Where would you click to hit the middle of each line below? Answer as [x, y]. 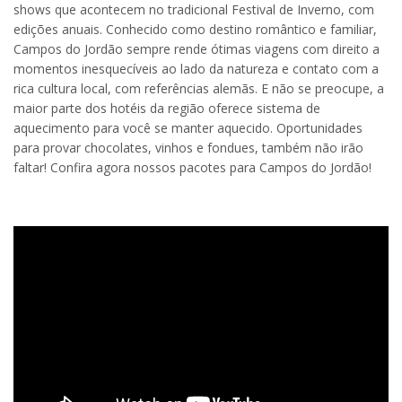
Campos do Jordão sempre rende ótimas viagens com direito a [197, 48]
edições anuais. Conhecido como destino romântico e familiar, [195, 29]
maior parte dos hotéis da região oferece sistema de [167, 108]
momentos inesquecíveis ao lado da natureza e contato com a [196, 68]
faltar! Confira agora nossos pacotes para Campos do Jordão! [192, 167]
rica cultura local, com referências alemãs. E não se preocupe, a [199, 88]
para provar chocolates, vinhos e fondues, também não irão [188, 147]
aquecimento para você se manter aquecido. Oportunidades [188, 127]
